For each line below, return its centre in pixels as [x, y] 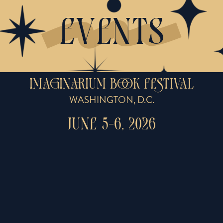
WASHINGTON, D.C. [111, 100]
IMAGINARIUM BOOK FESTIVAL [111, 85]
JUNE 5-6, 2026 [111, 125]
